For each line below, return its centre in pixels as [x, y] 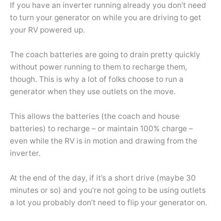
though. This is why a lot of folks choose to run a [97, 79]
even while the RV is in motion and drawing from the [104, 141]
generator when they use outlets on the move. [93, 92]
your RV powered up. [47, 30]
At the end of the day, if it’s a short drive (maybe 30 [103, 178]
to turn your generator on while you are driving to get [106, 18]
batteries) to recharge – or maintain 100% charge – [101, 129]
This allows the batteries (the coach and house [95, 116]
